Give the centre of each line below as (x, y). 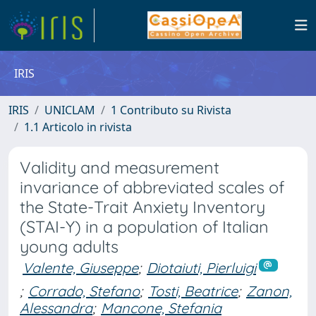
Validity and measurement (120, 168)
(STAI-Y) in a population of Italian (144, 227)
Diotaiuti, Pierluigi (201, 268)
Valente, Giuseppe (80, 268)
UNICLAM (70, 110)
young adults (69, 247)
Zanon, (269, 291)
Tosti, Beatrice (193, 291)
